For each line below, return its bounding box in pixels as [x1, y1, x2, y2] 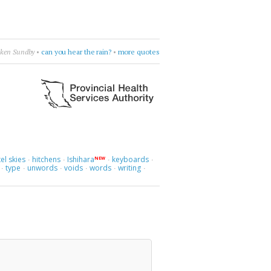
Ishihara [67, 154, 94, 165]
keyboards [112, 154, 149, 165]
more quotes [117, 47, 160, 56]
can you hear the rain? [41, 47, 111, 56]
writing [118, 163, 142, 173]
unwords [27, 163, 58, 173]
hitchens [31, 154, 60, 165]
